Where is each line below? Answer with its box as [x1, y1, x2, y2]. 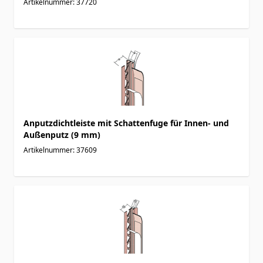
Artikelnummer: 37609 [23, 144, 97, 155]
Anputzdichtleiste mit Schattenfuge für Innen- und [23, 117, 229, 129]
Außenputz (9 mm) [23, 129, 100, 140]
